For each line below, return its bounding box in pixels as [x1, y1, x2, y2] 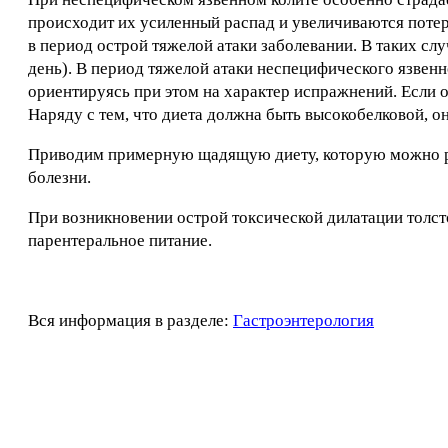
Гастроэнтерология [233, 311, 374, 330]
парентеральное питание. [28, 231, 212, 250]
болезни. [28, 168, 91, 187]
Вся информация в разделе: [28, 311, 233, 330]
